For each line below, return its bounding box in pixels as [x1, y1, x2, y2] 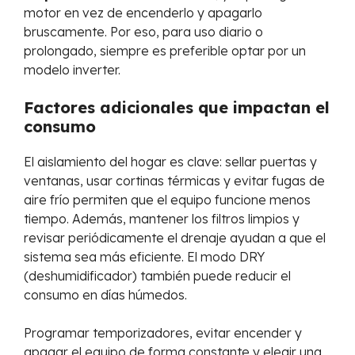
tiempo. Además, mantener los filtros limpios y [24, 211, 300, 227]
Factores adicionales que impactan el [24, 97, 330, 117]
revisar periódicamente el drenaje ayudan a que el [24, 230, 326, 246]
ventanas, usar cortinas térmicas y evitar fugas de [24, 173, 325, 189]
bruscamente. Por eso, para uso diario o [24, 24, 263, 40]
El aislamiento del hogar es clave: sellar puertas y [24, 154, 317, 170]
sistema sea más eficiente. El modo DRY [24, 249, 265, 265]
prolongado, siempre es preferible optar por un [24, 43, 306, 59]
